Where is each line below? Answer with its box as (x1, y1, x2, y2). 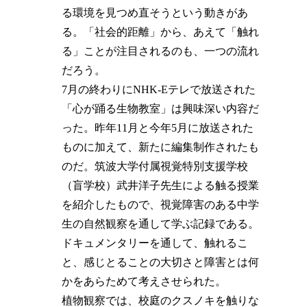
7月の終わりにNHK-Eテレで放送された (62, 83, 256, 95)
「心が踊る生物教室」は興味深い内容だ (62, 102, 260, 114)
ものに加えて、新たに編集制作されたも (62, 140, 260, 153)
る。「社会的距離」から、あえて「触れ (62, 25, 260, 38)
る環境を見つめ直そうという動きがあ (62, 6, 249, 19)
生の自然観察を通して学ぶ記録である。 (62, 217, 260, 230)
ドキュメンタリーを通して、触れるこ (62, 236, 249, 249)
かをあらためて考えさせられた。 (62, 275, 227, 287)
